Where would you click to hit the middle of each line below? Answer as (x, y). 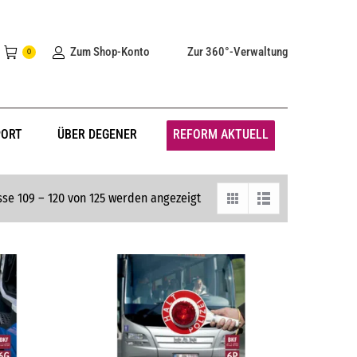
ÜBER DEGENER (98, 134)
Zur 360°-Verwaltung (237, 51)
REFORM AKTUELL (220, 134)
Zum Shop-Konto (110, 51)
